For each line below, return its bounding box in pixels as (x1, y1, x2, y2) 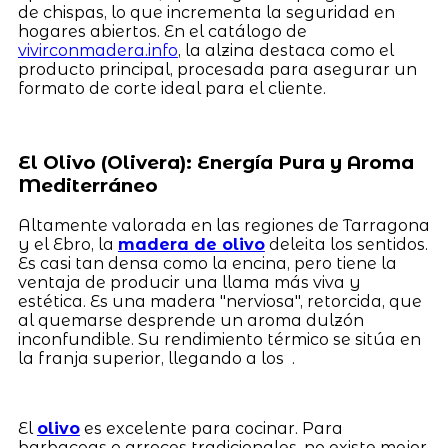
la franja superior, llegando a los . (17, 348, 295, 368)
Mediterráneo (17, 174, 158, 198)
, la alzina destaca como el (177, 40, 394, 60)
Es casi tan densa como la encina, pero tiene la (17, 253, 397, 273)
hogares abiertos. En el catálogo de (17, 21, 307, 41)
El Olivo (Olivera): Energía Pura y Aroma (17, 151, 414, 175)
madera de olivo (117, 234, 265, 254)
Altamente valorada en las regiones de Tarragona (17, 215, 430, 235)
